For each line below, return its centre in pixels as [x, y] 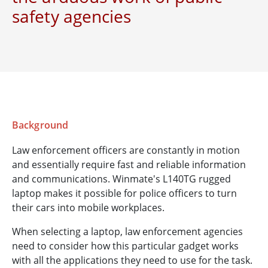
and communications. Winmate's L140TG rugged [121, 179]
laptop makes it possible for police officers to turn [124, 194]
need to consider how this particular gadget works [125, 246]
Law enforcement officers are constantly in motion [126, 150]
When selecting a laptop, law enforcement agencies [127, 232]
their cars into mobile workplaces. [88, 208]
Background [40, 125]
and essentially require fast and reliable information [129, 165]
